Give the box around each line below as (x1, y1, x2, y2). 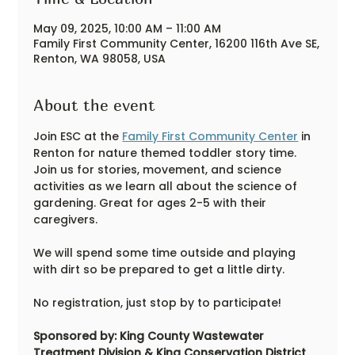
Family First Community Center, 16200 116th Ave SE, (33, 36, 320, 52)
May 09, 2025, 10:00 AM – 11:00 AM (33, 21, 222, 36)
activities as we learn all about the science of (33, 178, 301, 194)
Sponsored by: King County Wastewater (33, 328, 268, 344)
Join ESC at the (33, 128, 123, 144)
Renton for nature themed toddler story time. (33, 145, 300, 161)
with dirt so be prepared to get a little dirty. (33, 261, 285, 277)
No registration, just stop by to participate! (33, 295, 282, 311)
